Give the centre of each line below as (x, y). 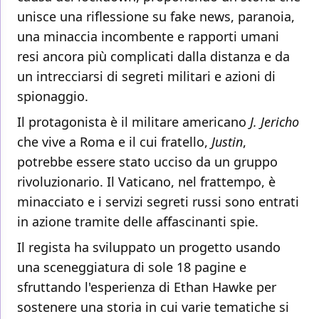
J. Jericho (274, 122)
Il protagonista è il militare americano (134, 122)
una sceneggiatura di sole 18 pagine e (132, 267)
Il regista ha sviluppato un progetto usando (149, 247)
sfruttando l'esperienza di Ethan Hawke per (147, 287)
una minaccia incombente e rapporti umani (148, 37)
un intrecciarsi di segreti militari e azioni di (146, 77)
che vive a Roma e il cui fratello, (114, 142)
